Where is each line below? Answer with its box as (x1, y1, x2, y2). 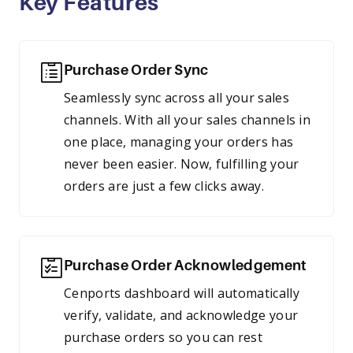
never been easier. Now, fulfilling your (64, 155, 299, 173)
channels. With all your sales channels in (64, 111, 311, 128)
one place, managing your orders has (64, 133, 294, 150)
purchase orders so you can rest (64, 329, 262, 346)
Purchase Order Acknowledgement (64, 258, 307, 273)
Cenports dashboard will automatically (64, 284, 299, 302)
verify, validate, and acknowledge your (64, 307, 299, 324)
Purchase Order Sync (64, 62, 209, 78)
